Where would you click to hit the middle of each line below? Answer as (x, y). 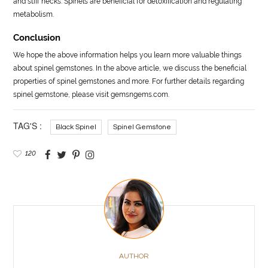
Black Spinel (76, 127)
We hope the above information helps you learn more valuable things (128, 55)
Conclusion (37, 37)
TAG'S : (28, 125)
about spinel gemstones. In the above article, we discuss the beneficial (130, 68)
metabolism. (34, 14)
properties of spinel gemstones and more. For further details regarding (129, 81)
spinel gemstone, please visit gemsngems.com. (92, 94)
